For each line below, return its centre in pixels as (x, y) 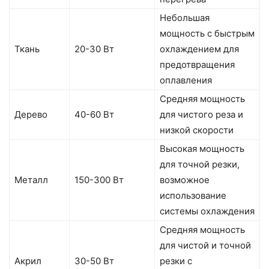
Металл (31, 180)
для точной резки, (200, 165)
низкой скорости (197, 130)
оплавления (186, 80)
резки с (176, 261)
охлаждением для (199, 49)
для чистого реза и (201, 115)
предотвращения (197, 65)
